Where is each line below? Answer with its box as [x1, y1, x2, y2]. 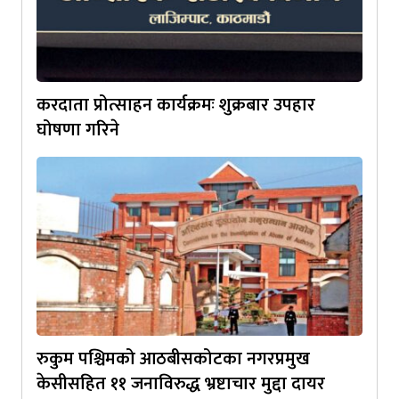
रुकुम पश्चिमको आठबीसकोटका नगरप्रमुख [37, 343, 310, 374]
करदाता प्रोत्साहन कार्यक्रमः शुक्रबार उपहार [37, 89, 315, 120]
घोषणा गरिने [37, 114, 119, 145]
